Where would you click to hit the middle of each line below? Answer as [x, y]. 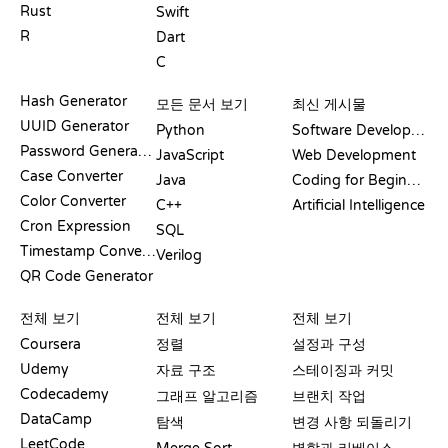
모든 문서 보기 [202, 104]
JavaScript [190, 155]
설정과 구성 [329, 344]
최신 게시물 [329, 104]
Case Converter [71, 176]
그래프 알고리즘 [207, 396]
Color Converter [73, 201]
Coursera [50, 344]
